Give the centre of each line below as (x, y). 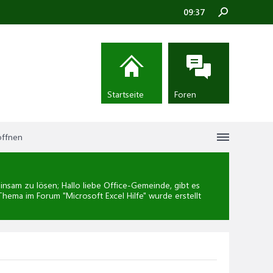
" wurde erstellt (172, 195)
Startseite (126, 94)
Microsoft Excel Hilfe (105, 195)
